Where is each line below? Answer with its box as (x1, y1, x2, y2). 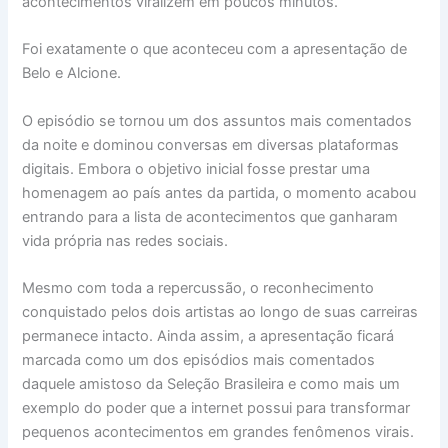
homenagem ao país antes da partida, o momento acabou (22, 183, 417, 202)
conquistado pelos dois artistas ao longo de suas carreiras (22, 302, 419, 321)
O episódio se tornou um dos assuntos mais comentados (22, 111, 413, 130)
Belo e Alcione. (22, 64, 122, 83)
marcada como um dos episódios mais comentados (22, 350, 376, 369)
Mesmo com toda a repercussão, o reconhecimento (22, 278, 375, 297)
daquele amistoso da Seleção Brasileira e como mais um (22, 374, 401, 393)
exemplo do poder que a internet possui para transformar (22, 398, 411, 417)
